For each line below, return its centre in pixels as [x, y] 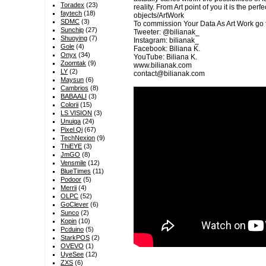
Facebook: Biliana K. [167, 49]
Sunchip [72, 30]
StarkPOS [75, 238]
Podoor [71, 180]
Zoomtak [74, 63]
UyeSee [72, 254]
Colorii [70, 105]
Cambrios [75, 88]
